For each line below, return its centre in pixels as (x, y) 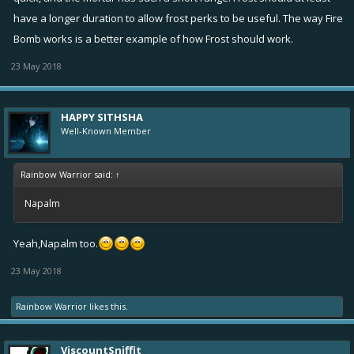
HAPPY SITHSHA (102, 117)
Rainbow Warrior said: (68, 174)
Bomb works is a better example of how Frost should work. (153, 38)
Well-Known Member (106, 130)
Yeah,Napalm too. (56, 243)
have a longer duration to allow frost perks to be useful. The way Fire (178, 18)
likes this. (107, 306)
